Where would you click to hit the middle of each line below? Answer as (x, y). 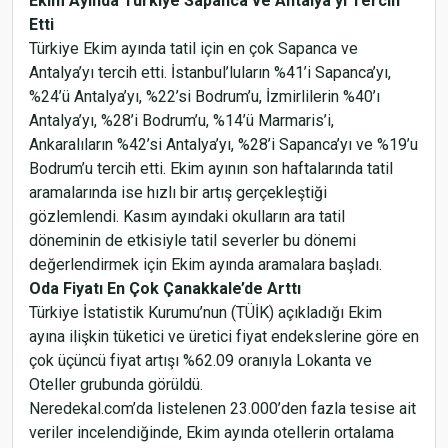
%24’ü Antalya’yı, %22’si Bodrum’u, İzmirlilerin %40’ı (204, 96)
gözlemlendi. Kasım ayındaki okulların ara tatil (187, 216)
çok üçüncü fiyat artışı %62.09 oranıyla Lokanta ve (200, 360)
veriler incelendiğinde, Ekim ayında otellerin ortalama (211, 432)
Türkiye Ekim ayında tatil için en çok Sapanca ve (193, 48)
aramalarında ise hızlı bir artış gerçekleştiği (178, 192)
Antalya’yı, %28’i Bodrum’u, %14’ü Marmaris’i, (181, 120)
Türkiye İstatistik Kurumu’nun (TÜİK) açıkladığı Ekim (205, 312)
